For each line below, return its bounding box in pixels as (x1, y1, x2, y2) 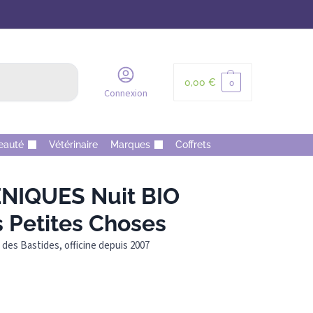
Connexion (103, 87, 147, 101)
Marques (110, 139, 150, 150)
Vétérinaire (49, 139, 98, 150)
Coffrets (175, 139, 211, 150)
